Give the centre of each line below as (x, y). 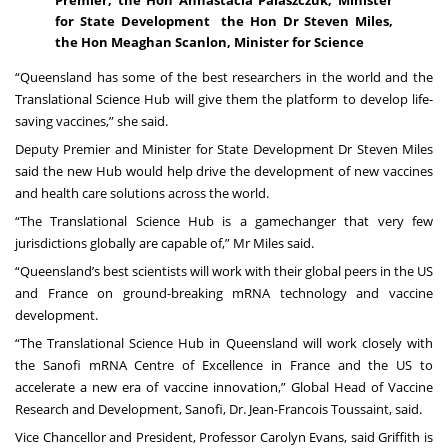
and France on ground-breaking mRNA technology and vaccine (224, 292)
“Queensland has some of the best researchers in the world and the (224, 76)
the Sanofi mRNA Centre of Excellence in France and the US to (224, 364)
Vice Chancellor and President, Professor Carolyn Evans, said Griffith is (224, 436)
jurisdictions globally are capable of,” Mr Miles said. (164, 242)
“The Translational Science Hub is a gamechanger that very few (224, 220)
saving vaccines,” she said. (91, 120)
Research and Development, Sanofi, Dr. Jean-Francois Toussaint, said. (218, 408)
